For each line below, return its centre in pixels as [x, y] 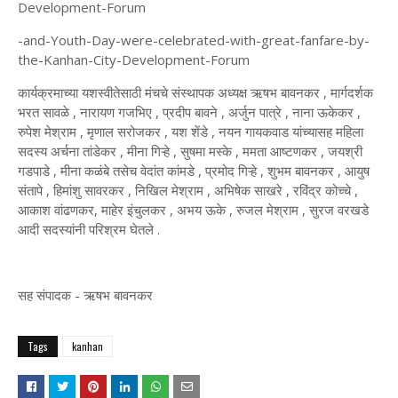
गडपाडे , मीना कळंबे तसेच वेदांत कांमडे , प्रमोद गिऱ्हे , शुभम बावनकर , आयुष [194, 171]
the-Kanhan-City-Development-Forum [134, 60]
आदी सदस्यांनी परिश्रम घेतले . [89, 230]
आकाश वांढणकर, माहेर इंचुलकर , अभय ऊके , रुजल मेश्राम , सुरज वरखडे [193, 210]
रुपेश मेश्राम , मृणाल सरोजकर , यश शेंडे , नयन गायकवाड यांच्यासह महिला [191, 132]
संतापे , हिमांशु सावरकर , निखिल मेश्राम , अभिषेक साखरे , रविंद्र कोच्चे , [188, 191]
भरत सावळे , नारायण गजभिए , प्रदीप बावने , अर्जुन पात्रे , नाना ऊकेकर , [189, 112]
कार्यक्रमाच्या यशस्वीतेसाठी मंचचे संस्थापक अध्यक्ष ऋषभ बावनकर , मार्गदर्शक [195, 93]
